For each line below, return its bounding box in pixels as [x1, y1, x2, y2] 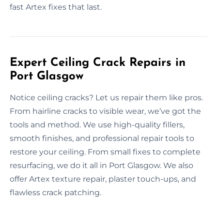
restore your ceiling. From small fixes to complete [10, 147, 201, 156]
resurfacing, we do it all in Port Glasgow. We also [10, 160, 193, 170]
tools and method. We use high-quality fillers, [10, 120, 185, 129]
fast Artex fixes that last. [10, 2, 102, 12]
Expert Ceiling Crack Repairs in [10, 57, 186, 69]
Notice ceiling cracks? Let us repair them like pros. [10, 93, 203, 102]
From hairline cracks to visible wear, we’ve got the [10, 106, 201, 116]
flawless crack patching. [10, 187, 101, 197]
